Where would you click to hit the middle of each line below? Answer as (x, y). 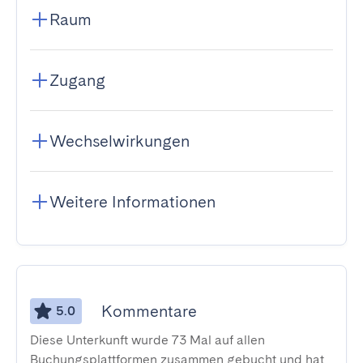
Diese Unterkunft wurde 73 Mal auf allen (147, 340)
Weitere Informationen (132, 202)
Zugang (77, 80)
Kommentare (149, 311)
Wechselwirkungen (120, 141)
